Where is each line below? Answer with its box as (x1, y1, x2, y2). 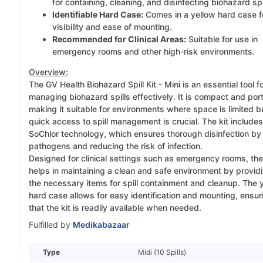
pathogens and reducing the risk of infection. (29, 141, 203, 151)
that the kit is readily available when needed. (29, 203, 201, 213)
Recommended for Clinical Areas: (52, 34, 186, 45)
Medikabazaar (73, 220, 130, 230)
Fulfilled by (29, 220, 70, 230)
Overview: (29, 67, 68, 77)
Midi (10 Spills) (138, 248, 186, 257)
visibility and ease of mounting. (52, 22, 172, 32)
